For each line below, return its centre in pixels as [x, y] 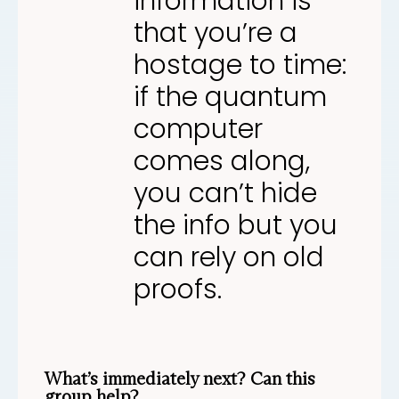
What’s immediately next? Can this [180, 378]
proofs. [178, 289]
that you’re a [216, 33]
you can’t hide [225, 193]
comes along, [222, 161]
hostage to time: [240, 65]
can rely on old [229, 257]
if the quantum [230, 97]
